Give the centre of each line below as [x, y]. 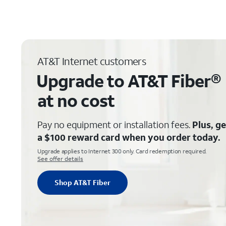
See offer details [60, 159]
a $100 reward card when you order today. [129, 137]
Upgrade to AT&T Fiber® [129, 81]
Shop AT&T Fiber [82, 182]
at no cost [76, 100]
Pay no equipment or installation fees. [115, 125]
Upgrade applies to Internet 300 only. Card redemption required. [122, 151]
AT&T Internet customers [92, 61]
